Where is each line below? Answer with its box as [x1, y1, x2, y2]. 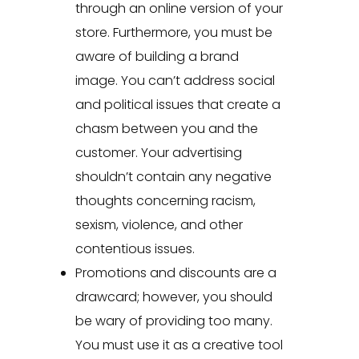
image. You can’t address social [75, 71, 275, 91]
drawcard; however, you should [75, 288, 272, 307]
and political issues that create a [75, 95, 280, 115]
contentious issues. [75, 240, 195, 259]
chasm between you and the [75, 119, 258, 139]
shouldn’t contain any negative [75, 167, 272, 187]
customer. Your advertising [75, 143, 242, 163]
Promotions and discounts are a [75, 264, 276, 283]
